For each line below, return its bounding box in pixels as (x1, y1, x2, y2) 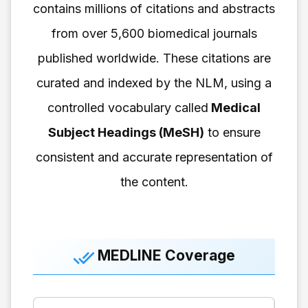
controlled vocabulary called (47, 100, 208, 115)
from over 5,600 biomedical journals (51, 26, 257, 41)
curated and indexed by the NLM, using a (36, 76, 272, 91)
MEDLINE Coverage (98, 247, 235, 265)
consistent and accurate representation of (35, 150, 273, 165)
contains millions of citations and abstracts (33, 1, 275, 16)
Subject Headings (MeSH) (47, 125, 204, 140)
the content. (120, 175, 188, 190)
